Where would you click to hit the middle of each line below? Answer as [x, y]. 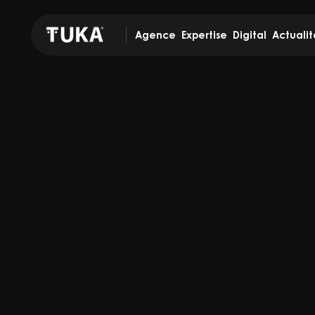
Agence [155, 35]
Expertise [204, 35]
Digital [250, 35]
